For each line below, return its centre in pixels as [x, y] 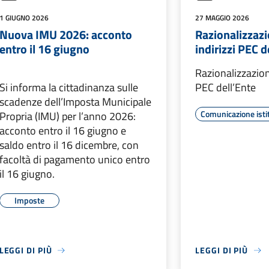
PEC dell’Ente [226, 87]
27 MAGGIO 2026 [222, 18]
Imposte [29, 200]
